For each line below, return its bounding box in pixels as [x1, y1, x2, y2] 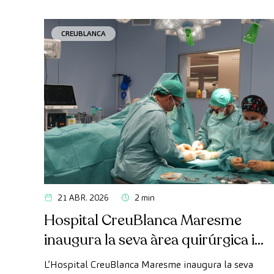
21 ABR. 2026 [57, 192, 109, 204]
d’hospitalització [44, 250, 149, 270]
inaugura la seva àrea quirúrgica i [44, 230, 254, 251]
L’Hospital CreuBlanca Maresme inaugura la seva [44, 258, 253, 272]
